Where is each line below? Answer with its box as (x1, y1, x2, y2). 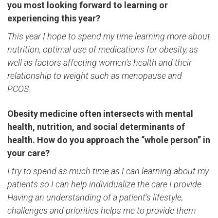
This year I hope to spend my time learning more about (7, 31, 210, 41)
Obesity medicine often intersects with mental (7, 108, 193, 119)
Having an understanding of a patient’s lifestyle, (7, 192, 183, 202)
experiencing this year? (7, 13, 100, 23)
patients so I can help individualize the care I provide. (7, 179, 203, 189)
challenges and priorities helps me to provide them (7, 205, 196, 216)
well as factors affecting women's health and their (7, 57, 192, 68)
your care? (7, 147, 50, 158)
